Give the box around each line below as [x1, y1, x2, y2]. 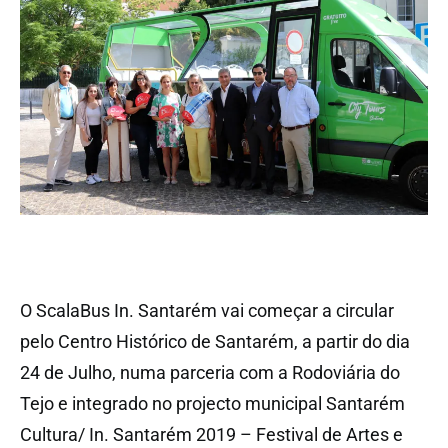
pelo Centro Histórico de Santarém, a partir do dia [20, 331, 410, 353]
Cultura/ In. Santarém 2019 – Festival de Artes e [20, 424, 403, 446]
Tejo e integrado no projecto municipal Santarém [20, 393, 405, 415]
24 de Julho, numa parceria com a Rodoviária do [20, 362, 400, 384]
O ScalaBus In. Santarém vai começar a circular [20, 300, 394, 322]
